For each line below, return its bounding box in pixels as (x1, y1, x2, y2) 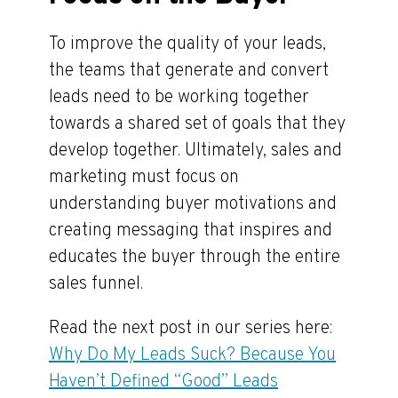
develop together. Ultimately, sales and (49, 139, 342, 163)
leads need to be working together (49, 86, 309, 109)
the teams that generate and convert (49, 60, 329, 83)
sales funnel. (49, 273, 147, 296)
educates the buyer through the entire (49, 246, 340, 269)
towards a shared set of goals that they (49, 113, 346, 136)
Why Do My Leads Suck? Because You (49, 344, 336, 367)
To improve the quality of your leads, (49, 33, 326, 56)
